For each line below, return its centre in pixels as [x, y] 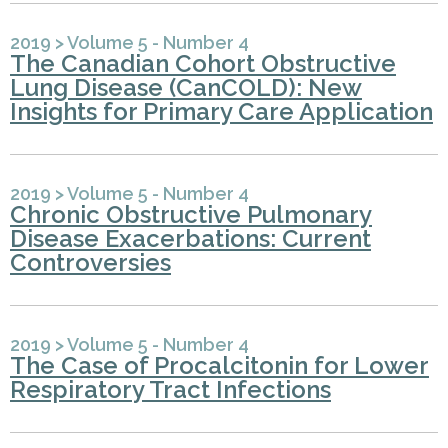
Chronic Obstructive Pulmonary [191, 215]
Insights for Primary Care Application [221, 112]
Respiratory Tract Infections [170, 390]
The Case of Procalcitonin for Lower [219, 366]
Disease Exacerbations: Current [190, 239]
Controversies [90, 263]
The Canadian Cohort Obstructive [203, 64]
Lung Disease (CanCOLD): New [186, 88]
